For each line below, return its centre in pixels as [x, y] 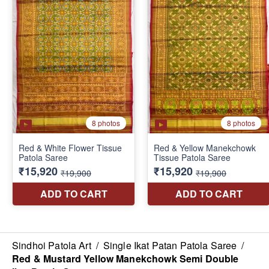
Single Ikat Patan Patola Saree [170, 245]
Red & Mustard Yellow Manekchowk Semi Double [125, 258]
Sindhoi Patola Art [52, 245]
